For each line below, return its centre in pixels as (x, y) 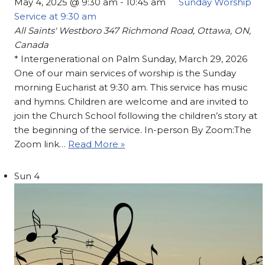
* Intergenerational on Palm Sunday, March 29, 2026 (131, 59)
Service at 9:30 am (56, 17)
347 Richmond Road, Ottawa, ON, (177, 31)
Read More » (97, 144)
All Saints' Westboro (59, 31)
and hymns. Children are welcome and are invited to (132, 102)
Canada (32, 45)
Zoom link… (41, 144)
